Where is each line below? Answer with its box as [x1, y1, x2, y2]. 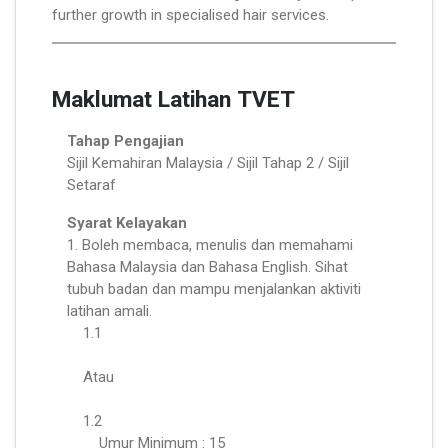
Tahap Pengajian [67, 131, 184, 150]
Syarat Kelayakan [67, 213, 187, 232]
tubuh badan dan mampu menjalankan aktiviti [67, 279, 361, 298]
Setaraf [67, 175, 116, 194]
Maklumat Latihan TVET [52, 82, 295, 117]
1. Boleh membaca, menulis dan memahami [67, 235, 353, 254]
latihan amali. [67, 301, 152, 320]
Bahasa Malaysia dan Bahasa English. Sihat [67, 257, 348, 276]
